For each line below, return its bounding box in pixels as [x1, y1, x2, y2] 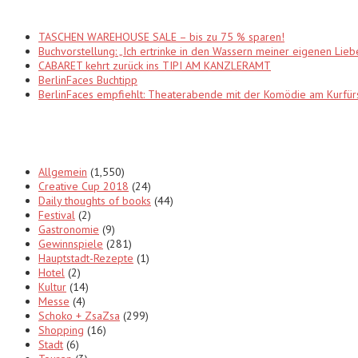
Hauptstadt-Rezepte [38, 250, 133, 265]
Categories [6, 120, 95, 145]
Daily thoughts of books [38, 193, 151, 208]
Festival [38, 207, 75, 222]
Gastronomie [38, 221, 99, 237]
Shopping [38, 322, 84, 337]
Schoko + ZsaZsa [38, 308, 120, 323]
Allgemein [38, 164, 87, 179]
